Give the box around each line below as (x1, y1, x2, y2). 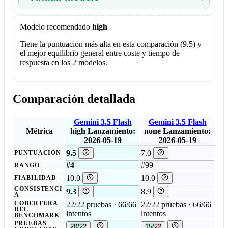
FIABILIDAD (14, 175, 57, 181)
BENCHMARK (14, 212, 60, 219)
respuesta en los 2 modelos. (19, 58, 107, 67)
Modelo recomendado (19, 22, 90, 31)
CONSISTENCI (14, 186, 63, 192)
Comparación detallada (13, 92, 135, 106)
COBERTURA (14, 200, 58, 207)
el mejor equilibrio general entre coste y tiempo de (19, 48, 180, 58)
